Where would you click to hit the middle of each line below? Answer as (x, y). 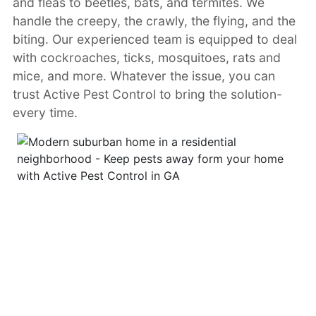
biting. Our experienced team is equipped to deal (154, 39)
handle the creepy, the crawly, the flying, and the (154, 20)
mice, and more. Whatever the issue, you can (144, 75)
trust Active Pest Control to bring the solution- (147, 94)
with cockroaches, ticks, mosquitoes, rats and (146, 57)
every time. (45, 112)
